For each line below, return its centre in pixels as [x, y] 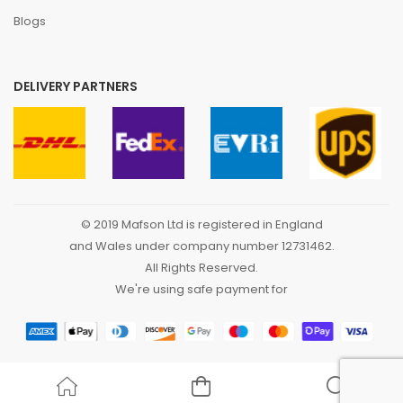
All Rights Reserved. [201, 268]
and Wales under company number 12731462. [201, 246]
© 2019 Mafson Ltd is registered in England [201, 224]
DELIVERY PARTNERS [76, 86]
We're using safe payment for [201, 289]
